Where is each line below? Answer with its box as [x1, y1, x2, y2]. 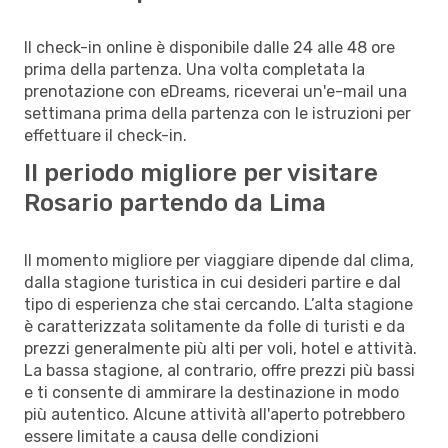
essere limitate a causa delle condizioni [24, 426, 319, 446]
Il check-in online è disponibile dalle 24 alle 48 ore [24, 37, 395, 57]
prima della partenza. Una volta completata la [24, 59, 365, 79]
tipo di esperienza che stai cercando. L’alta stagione [24, 294, 413, 314]
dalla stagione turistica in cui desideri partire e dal [24, 272, 401, 292]
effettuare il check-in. [24, 125, 187, 145]
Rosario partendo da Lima [24, 188, 326, 217]
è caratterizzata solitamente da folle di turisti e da [24, 316, 405, 336]
